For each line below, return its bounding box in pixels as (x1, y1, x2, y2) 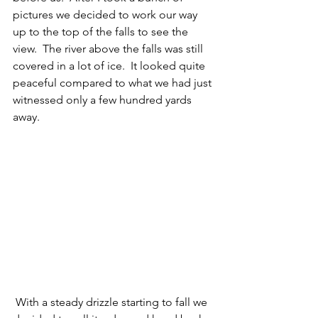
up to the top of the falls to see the (13, 25, 191, 39)
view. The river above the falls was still (13, 42, 206, 56)
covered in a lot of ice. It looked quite (13, 59, 208, 73)
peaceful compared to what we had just (13, 76, 214, 90)
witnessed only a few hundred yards (13, 93, 194, 107)
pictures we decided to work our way (13, 8, 200, 22)
